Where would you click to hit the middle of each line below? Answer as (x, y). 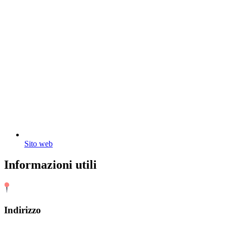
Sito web (39, 143)
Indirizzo (23, 210)
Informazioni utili (50, 165)
